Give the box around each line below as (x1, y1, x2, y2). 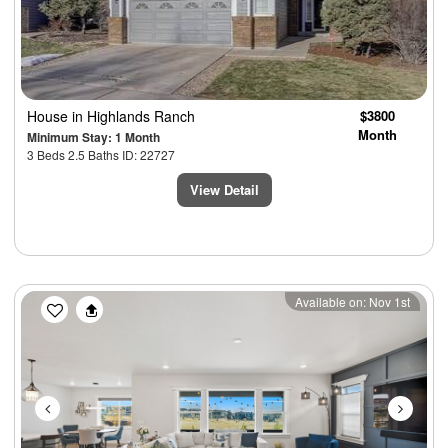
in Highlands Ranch (72, 105, 195, 126)
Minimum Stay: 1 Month (27, 127, 160, 146)
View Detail (189, 179, 259, 199)
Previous (50, 288, 128, 318)
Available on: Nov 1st (295, 292, 410, 310)
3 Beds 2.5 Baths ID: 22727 (27, 145, 175, 163)
